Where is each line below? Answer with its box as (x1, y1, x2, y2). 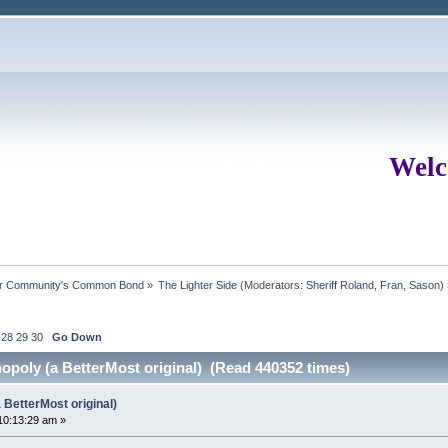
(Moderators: (237, 278, 307, 291)
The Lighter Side (158, 278, 238, 291)
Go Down (51, 330, 102, 343)
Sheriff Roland (306, 278, 375, 291)
